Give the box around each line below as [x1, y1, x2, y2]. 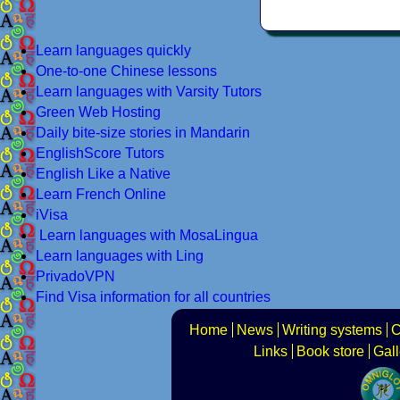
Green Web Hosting [36, 104, 161, 120]
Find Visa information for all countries [36, 288, 271, 304]
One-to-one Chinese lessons [36, 62, 217, 79]
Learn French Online [36, 186, 166, 202]
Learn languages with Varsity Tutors [36, 83, 262, 99]
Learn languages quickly [36, 42, 191, 58]
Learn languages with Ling [36, 247, 204, 263]
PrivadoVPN [36, 268, 115, 284]
